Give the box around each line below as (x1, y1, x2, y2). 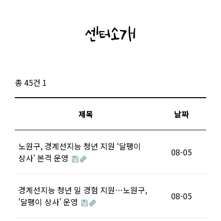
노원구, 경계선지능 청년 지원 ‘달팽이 (18, 140, 141, 152)
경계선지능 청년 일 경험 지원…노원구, (18, 184, 147, 196)
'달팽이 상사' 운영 (18, 196, 80, 208)
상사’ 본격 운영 (18, 152, 71, 164)
